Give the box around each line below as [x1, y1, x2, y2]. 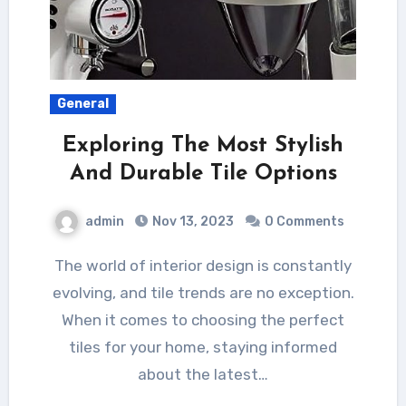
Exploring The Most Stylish [63, 134, 343, 157]
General [56, 95, 109, 111]
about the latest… [138, 364, 268, 383]
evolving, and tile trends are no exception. [52, 283, 354, 302]
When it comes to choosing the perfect [62, 310, 344, 329]
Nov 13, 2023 [150, 213, 234, 229]
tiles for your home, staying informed [69, 337, 337, 356]
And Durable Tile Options [69, 162, 337, 185]
